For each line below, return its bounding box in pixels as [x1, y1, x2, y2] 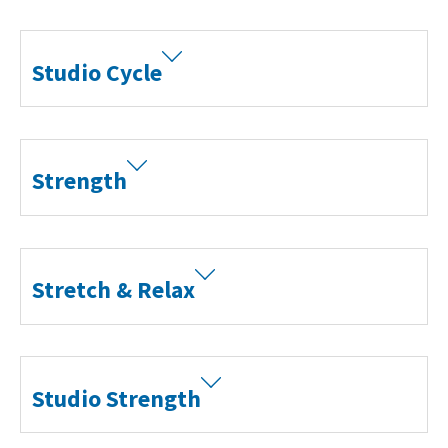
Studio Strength [32, 383, 202, 413]
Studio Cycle [32, 57, 163, 87]
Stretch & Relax [32, 275, 196, 305]
